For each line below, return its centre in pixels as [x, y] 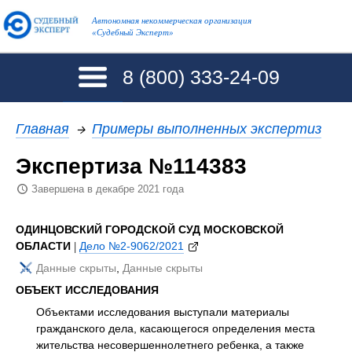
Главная [42, 128]
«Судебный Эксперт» [132, 32]
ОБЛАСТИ [45, 246]
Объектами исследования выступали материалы [163, 312]
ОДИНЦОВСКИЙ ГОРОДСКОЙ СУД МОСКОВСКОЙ [150, 229]
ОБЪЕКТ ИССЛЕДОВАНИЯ [87, 290]
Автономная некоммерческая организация [171, 20]
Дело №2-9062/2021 [132, 246]
